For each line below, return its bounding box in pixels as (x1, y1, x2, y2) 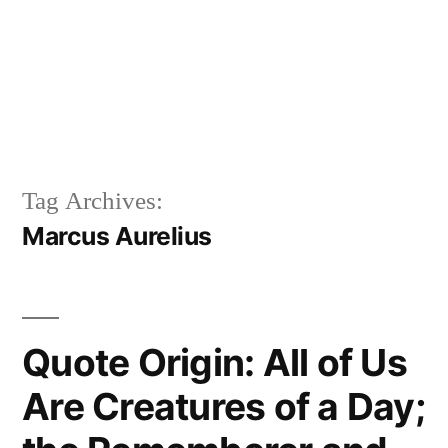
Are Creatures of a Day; (22, 383, 425, 429)
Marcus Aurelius (22, 220, 212, 251)
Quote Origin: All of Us (22, 339, 407, 385)
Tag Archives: (22, 185, 163, 217)
